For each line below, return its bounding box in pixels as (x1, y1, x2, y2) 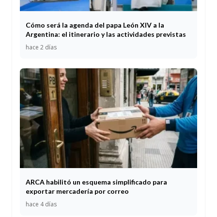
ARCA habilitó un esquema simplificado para (26, 178, 167, 186)
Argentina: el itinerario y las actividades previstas (26, 30, 186, 38)
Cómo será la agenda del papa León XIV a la (26, 21, 164, 29)
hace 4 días (26, 200, 57, 209)
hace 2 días (26, 43, 57, 51)
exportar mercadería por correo (26, 187, 129, 196)
